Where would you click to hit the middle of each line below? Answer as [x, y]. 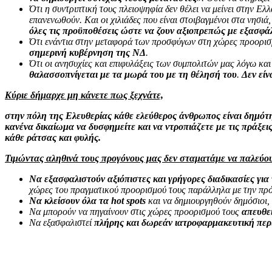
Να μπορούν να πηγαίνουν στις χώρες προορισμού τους [135, 211]
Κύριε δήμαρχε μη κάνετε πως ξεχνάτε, [84, 95]
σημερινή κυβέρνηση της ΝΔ [87, 52]
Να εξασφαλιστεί [62, 222]
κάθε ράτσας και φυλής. [53, 137]
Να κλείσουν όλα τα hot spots [87, 200]
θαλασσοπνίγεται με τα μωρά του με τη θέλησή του [133, 74]
